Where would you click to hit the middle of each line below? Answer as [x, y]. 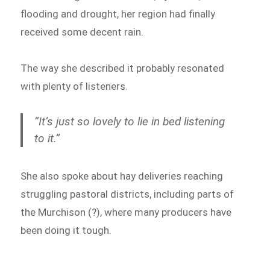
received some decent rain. [82, 32]
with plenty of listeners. [74, 86]
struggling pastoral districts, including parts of [127, 194]
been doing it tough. [66, 230]
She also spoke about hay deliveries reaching [122, 176]
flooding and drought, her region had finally [118, 14]
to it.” [47, 138]
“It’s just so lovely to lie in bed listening [130, 121]
